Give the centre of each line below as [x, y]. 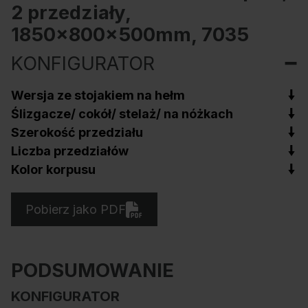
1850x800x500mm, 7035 [130, 34]
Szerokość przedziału [77, 132]
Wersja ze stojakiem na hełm [98, 95]
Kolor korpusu [53, 169]
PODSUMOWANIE [92, 271]
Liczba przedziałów [70, 151]
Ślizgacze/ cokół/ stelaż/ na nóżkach [122, 113]
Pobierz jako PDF [76, 209]
